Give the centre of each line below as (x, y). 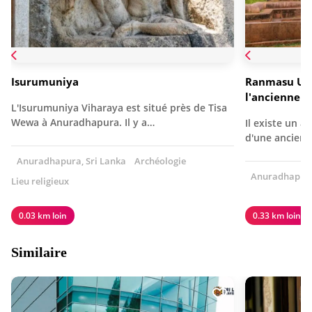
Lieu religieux (40, 181)
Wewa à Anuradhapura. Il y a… (83, 123)
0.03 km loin (43, 216)
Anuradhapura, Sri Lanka (70, 161)
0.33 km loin (277, 216)
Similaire (39, 252)
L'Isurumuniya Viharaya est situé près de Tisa (119, 108)
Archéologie (160, 161)
